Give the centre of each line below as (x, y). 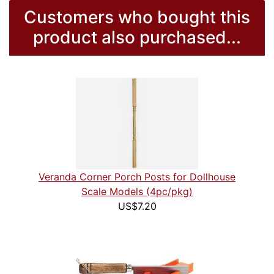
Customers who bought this (137, 17)
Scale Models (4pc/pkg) (137, 192)
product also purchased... (137, 38)
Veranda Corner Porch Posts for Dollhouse (137, 177)
